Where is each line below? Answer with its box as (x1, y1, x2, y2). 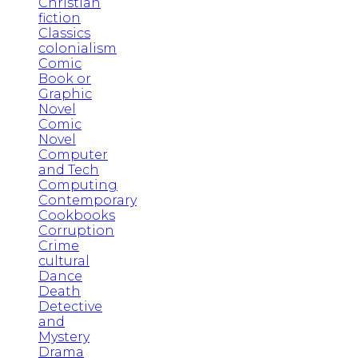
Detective (38, 298, 102, 314)
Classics (38, 25, 90, 41)
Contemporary (38, 192, 137, 208)
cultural (38, 253, 89, 268)
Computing (38, 177, 117, 193)
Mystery (38, 328, 89, 344)
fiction (38, 10, 81, 26)
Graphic (38, 86, 92, 101)
